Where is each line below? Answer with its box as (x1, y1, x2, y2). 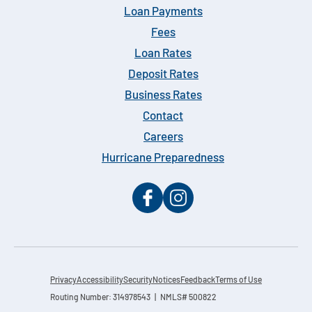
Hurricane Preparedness (102, 152, 224, 164)
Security (123, 276, 153, 285)
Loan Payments (123, 6, 203, 18)
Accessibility (77, 276, 123, 285)
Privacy (50, 276, 77, 285)
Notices (153, 276, 180, 285)
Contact (143, 110, 183, 123)
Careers (143, 131, 183, 143)
